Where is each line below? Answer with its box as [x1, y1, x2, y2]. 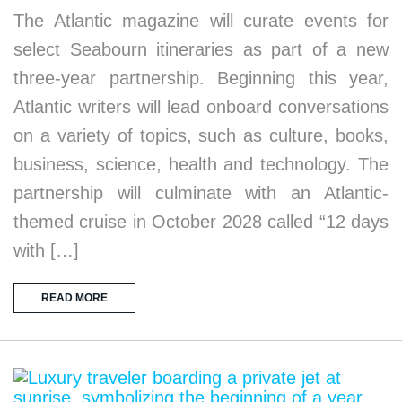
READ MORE [41, 292, 108, 304]
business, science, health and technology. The [13, 154, 389, 174]
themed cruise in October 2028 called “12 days [13, 212, 389, 232]
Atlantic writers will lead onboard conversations [13, 97, 389, 117]
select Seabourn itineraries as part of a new [13, 39, 389, 59]
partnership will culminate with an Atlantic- [13, 183, 389, 203]
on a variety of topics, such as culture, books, [13, 126, 389, 145]
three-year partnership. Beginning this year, [13, 68, 389, 88]
